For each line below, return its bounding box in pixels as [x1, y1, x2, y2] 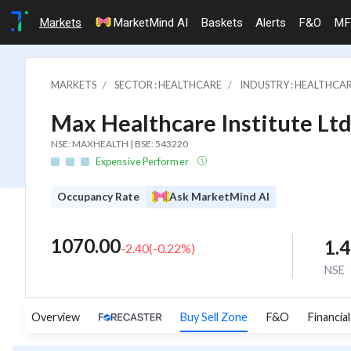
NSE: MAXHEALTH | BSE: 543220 [51, 137, 188, 150]
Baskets [201, 15, 243, 30]
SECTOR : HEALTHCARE [114, 78, 222, 91]
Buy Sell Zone [180, 310, 248, 324]
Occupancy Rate [57, 190, 139, 203]
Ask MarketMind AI [169, 190, 270, 203]
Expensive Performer [96, 154, 190, 168]
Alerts [255, 15, 286, 30]
